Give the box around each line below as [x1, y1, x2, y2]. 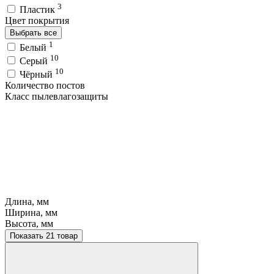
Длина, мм [5, 196, 49, 207]
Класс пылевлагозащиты [5, 91, 108, 102]
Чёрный [20, 69, 55, 80]
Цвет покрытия [5, 15, 69, 26]
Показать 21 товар [46, 231, 78, 241]
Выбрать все [10, 28, 57, 38]
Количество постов [5, 80, 85, 91]
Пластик [20, 4, 57, 15]
